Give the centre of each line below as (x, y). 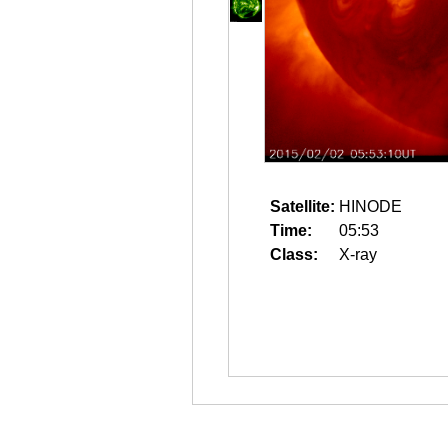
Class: (294, 254)
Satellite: (302, 206)
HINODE (370, 206)
